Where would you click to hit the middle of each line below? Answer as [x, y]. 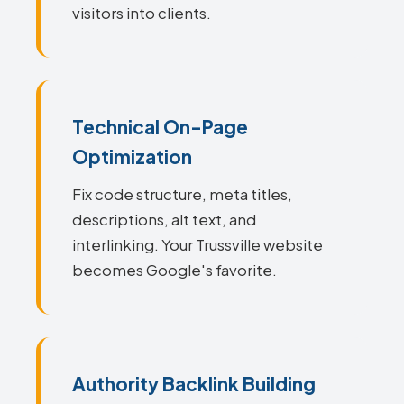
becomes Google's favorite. [174, 270]
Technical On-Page [160, 127]
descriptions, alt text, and [164, 220]
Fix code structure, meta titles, [182, 194]
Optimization [132, 156]
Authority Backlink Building [194, 384]
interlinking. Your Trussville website [197, 245]
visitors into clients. [142, 13]
